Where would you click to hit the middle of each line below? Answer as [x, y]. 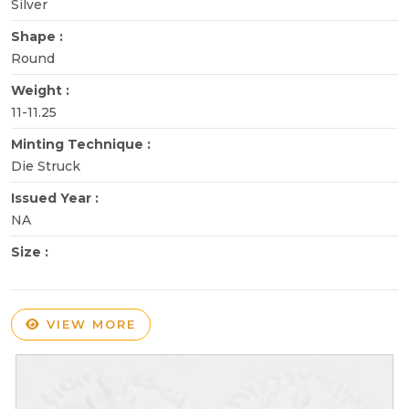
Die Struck [46, 166]
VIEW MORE [89, 324]
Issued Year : [57, 198]
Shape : [39, 36]
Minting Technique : [83, 144]
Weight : [42, 90]
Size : [31, 252]
